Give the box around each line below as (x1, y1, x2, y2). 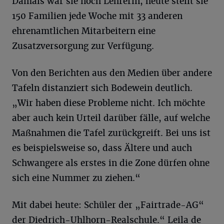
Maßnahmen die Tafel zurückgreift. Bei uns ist (12, 127, 210, 138)
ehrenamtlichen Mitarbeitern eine (12, 25, 155, 36)
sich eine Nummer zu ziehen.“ (12, 172, 140, 183)
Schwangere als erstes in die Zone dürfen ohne (12, 157, 209, 168)
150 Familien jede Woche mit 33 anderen (12, 10, 182, 21)
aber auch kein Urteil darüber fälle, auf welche (12, 112, 210, 123)
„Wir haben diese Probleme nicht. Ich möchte (12, 97, 205, 108)
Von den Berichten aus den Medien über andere (12, 67, 212, 78)
